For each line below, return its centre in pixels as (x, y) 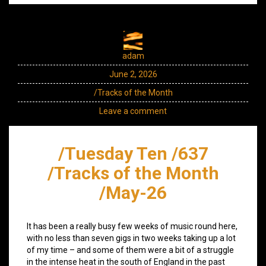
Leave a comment (133, 111)
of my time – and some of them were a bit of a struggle (130, 250)
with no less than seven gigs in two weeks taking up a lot (131, 238)
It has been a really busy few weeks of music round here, (132, 226)
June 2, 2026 (133, 74)
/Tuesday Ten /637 (133, 153)
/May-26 (133, 192)
